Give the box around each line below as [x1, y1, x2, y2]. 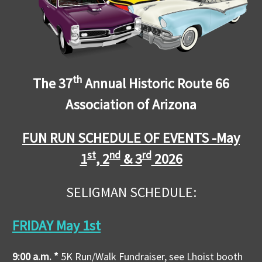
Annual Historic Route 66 [82, 74, 229, 93]
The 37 [33, 74, 73, 93]
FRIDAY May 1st [12, 216, 101, 235]
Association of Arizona [65, 95, 196, 114]
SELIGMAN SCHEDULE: [65, 183, 196, 202]
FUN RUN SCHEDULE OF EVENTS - [22, 129, 216, 147]
